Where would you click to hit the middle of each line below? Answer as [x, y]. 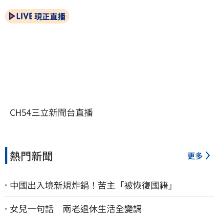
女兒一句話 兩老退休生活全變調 [76, 208]
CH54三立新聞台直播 [51, 112]
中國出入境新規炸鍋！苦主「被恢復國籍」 [93, 185]
